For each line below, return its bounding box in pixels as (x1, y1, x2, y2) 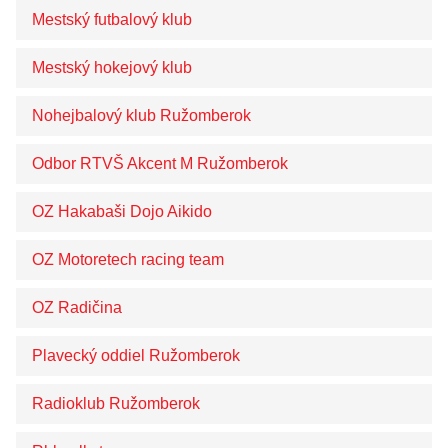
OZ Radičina (32, 299, 122, 316)
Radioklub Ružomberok (32, 395, 200, 412)
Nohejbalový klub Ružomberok (32, 107, 251, 124)
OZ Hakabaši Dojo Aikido (32, 203, 212, 220)
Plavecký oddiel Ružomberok (32, 347, 240, 364)
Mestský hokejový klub (32, 59, 192, 76)
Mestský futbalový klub (32, 11, 192, 28)
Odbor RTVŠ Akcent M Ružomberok (32, 155, 288, 172)
